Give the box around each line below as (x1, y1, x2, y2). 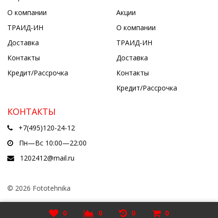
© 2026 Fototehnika (7, 183, 71, 193)
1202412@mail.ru (20, 153, 74, 163)
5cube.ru (52, 207, 76, 216)
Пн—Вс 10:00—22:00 (17, 138, 87, 147)
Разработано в (7, 207, 52, 216)
